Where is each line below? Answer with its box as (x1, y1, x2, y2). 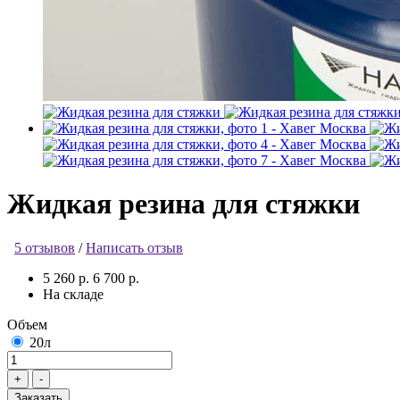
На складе (43, 286, 104, 302)
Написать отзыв (86, 239, 183, 255)
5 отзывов (14, 239, 75, 255)
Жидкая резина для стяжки (7, 187, 360, 221)
